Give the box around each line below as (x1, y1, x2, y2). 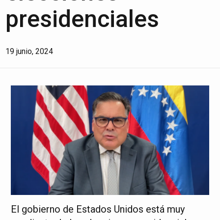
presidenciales (5, 5, 160, 33)
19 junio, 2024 (5, 47, 54, 56)
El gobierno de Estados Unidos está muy (11, 203, 185, 216)
